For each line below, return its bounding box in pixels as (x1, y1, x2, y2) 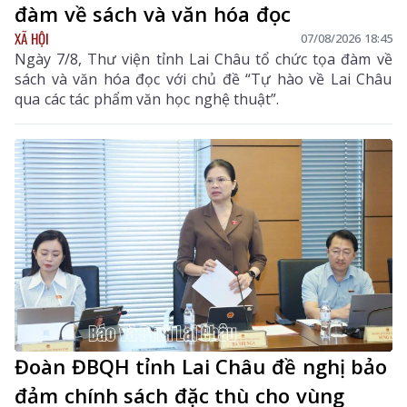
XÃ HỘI (15, 27, 49, 48)
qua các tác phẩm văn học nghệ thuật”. (15, 88, 280, 109)
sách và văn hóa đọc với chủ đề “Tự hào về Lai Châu (15, 68, 392, 89)
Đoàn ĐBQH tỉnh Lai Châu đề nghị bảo (15, 352, 388, 380)
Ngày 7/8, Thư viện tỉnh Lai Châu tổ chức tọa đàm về (15, 48, 392, 69)
